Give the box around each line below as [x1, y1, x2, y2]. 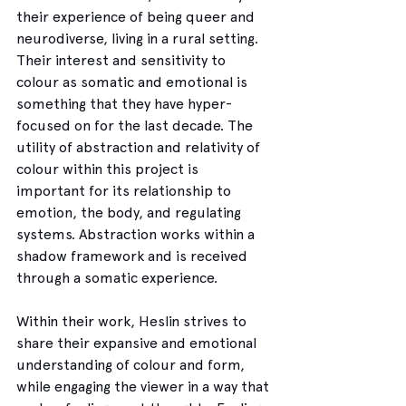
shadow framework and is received [16, 246, 251, 265]
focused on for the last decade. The [16, 116, 256, 134]
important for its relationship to [16, 181, 235, 199]
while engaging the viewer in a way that [16, 377, 273, 395]
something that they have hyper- [16, 94, 232, 112]
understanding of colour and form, [16, 355, 248, 373]
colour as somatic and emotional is [16, 72, 251, 91]
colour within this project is [16, 159, 202, 178]
